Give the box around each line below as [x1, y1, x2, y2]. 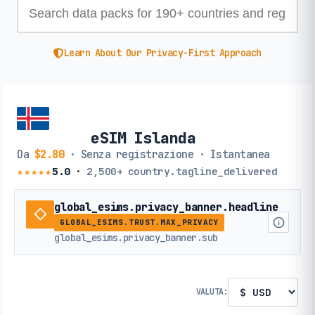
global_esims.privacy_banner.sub [54, 231, 218, 244]
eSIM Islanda [91, 127, 196, 148]
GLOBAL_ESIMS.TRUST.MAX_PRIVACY [60, 217, 219, 227]
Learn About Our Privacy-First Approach [63, 46, 262, 60]
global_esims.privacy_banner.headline [54, 199, 278, 214]
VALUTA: [195, 286, 228, 297]
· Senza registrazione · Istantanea [64, 146, 270, 162]
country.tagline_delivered [122, 164, 277, 178]
